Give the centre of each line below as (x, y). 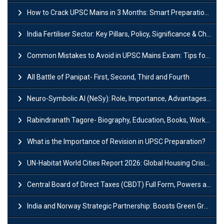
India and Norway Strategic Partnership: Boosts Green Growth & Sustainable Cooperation (115, 206)
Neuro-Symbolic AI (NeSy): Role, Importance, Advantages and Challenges (117, 98)
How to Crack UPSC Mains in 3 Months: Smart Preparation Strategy (116, 12)
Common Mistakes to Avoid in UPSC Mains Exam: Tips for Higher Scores (116, 55)
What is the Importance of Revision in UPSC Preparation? (116, 141)
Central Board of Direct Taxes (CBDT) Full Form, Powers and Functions (117, 184)
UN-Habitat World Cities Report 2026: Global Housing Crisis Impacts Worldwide (116, 163)
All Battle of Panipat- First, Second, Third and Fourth (108, 77)
